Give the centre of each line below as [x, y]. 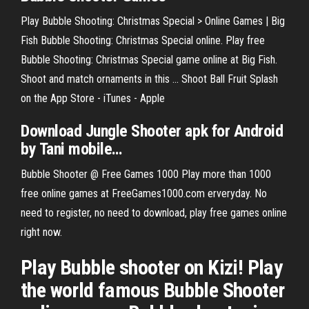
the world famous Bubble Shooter [153, 290]
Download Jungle [76, 131]
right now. [41, 232]
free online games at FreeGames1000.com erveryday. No [144, 193]
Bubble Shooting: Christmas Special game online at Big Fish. [149, 60]
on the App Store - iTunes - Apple [93, 98]
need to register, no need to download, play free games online [154, 213]
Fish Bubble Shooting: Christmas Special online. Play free [143, 40]
